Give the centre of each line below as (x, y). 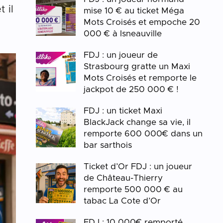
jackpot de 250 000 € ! (131, 89)
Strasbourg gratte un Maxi (137, 66)
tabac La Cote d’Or (122, 201)
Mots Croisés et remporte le (140, 78)
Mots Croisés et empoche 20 (142, 22)
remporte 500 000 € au (133, 189)
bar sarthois (108, 145)
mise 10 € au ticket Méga (134, 11)
